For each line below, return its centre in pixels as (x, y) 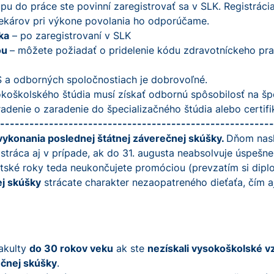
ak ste (130, 248)
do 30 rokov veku (71, 248)
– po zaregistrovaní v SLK (70, 35)
